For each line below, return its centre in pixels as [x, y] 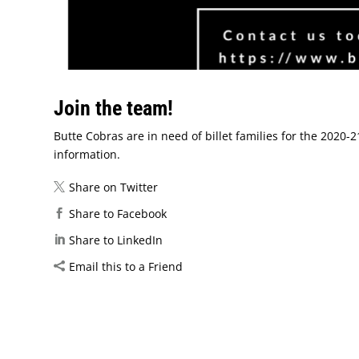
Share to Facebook [118, 213]
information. [87, 154]
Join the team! [114, 108]
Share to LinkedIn [116, 240]
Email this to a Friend [126, 266]
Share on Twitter [114, 187]
